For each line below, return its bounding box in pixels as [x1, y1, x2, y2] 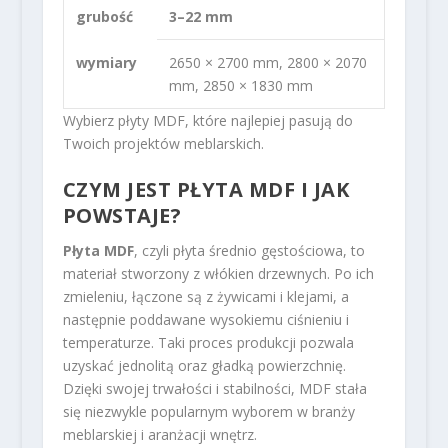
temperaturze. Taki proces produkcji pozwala [62, 333, 354, 353]
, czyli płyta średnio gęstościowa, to [133, 241, 365, 261]
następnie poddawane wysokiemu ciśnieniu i [62, 310, 349, 330]
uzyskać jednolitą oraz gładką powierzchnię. [62, 356, 346, 376]
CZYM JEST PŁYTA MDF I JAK [62, 176, 350, 204]
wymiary [75, 53, 137, 73]
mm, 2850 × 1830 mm [168, 76, 313, 96]
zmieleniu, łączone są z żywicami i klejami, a [62, 287, 349, 307]
